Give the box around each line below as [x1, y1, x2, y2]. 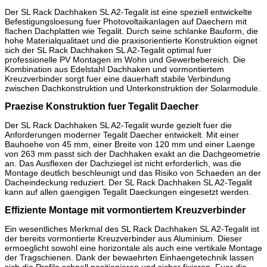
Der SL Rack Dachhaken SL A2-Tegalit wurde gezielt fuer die [5, 120, 232, 131]
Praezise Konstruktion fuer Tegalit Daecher [5, 101, 198, 112]
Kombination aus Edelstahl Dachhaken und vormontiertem [5, 64, 224, 74]
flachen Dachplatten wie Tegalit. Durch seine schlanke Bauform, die [5, 26, 258, 36]
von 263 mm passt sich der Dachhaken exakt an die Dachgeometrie [5, 149, 260, 159]
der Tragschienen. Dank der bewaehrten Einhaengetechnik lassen [5, 253, 254, 263]
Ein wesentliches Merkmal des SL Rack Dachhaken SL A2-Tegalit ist [5, 224, 259, 234]
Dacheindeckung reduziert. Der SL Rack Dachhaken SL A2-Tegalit [5, 178, 252, 188]
